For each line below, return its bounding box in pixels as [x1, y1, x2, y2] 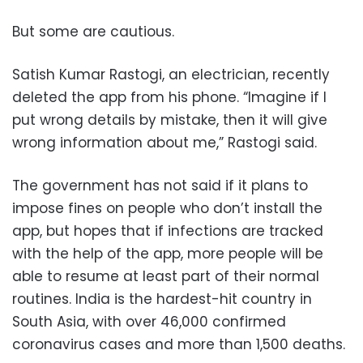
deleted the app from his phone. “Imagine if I [12, 88, 327, 108]
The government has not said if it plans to [12, 176, 308, 196]
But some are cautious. [12, 22, 174, 42]
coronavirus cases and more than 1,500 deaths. [12, 335, 345, 355]
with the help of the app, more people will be [12, 244, 323, 264]
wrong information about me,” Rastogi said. [12, 133, 317, 153]
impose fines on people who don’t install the [12, 199, 322, 219]
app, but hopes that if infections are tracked [12, 221, 323, 241]
